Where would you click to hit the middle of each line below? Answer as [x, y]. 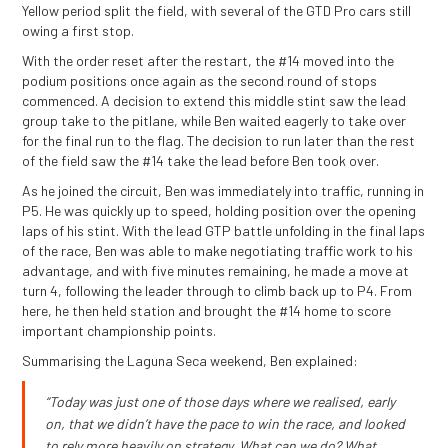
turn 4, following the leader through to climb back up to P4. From [217, 290]
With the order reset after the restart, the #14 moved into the [208, 60]
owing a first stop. [78, 30]
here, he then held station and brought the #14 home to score [207, 310]
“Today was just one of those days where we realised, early [220, 401]
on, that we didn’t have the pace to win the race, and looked [225, 423]
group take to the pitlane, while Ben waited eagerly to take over [214, 120]
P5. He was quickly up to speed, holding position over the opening [219, 210]
